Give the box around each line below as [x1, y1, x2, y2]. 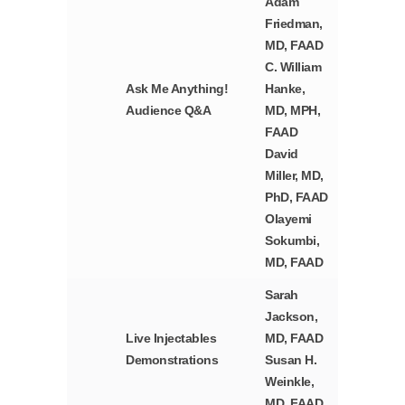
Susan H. [265, 353, 317, 368]
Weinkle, [265, 374, 315, 390]
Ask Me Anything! [126, 81, 229, 97]
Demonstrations [126, 353, 219, 368]
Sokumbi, [265, 233, 320, 249]
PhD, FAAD [265, 190, 328, 205]
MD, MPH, [265, 103, 321, 118]
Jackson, [265, 309, 318, 325]
